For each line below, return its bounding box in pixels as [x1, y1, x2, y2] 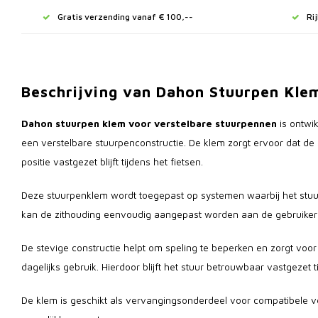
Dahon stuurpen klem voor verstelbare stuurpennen [21, 118, 277, 129]
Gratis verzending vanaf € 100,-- [57, 11, 193, 21]
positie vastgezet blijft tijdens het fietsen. [21, 156, 203, 168]
